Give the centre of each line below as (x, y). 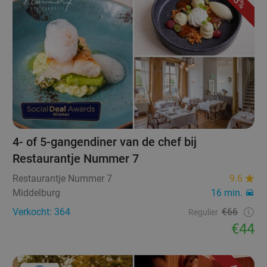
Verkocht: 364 (42, 212)
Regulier (203, 212)
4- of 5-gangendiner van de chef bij (105, 142)
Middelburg (37, 193)
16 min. (226, 193)
